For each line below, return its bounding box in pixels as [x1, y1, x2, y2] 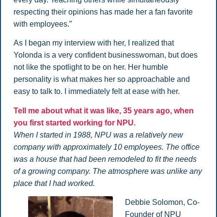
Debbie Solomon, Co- [124, 198, 200, 207]
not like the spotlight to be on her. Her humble [13, 63, 168, 72]
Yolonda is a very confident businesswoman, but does [13, 51, 198, 60]
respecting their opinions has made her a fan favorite [13, 7, 193, 16]
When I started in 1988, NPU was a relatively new [13, 130, 183, 139]
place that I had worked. [13, 179, 95, 187]
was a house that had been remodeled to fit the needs [13, 155, 197, 163]
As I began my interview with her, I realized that [13, 39, 174, 47]
